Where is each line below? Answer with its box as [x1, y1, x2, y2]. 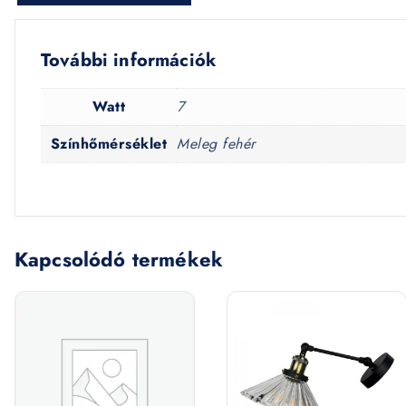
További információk [41, 47, 217, 73]
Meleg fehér [177, 133, 256, 154]
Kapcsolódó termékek [14, 244, 224, 274]
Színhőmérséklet [50, 133, 168, 154]
